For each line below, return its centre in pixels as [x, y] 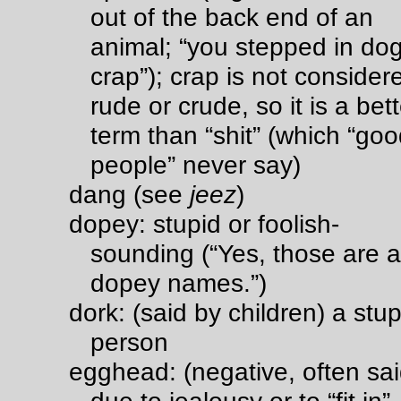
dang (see [129, 194]
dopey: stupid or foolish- [204, 224]
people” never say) [196, 165]
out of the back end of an [232, 17]
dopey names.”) [179, 283]
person [129, 342]
